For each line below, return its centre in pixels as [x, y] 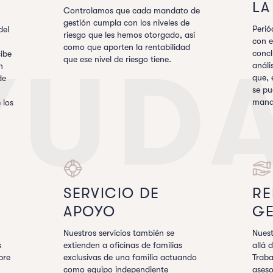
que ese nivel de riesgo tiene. [118, 59]
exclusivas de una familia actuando [130, 257]
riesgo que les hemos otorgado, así [129, 35]
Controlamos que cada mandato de [132, 10]
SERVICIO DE [112, 193]
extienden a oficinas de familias [123, 245]
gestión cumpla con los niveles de [127, 23]
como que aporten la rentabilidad [127, 47]
